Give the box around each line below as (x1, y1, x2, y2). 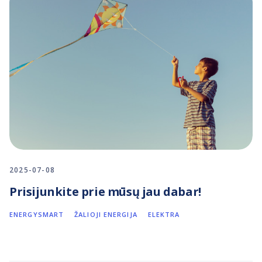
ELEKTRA (147, 210, 180, 219)
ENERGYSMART (9, 210, 64, 219)
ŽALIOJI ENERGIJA (74, 210, 137, 219)
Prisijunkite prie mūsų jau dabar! (9, 184, 201, 200)
